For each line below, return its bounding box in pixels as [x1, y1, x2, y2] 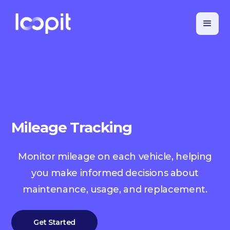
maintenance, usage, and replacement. [23, 184, 207, 195]
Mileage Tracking [11, 119, 132, 136]
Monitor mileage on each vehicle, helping [18, 151, 212, 162]
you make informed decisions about [31, 167, 199, 179]
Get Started [33, 218, 76, 227]
